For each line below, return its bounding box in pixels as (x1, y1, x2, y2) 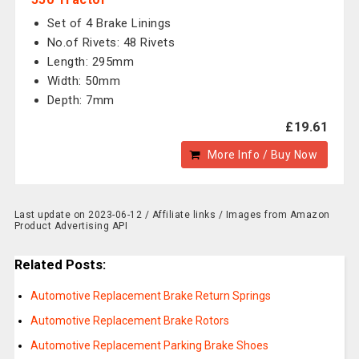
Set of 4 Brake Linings (46, 16, 171, 30)
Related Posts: (14, 257, 106, 272)
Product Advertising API (14, 220, 128, 232)
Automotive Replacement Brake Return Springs (30, 289, 271, 303)
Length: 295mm (46, 54, 135, 69)
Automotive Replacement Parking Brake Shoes (30, 339, 268, 353)
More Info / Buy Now (207, 148, 318, 161)
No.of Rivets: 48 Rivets (46, 35, 175, 50)
